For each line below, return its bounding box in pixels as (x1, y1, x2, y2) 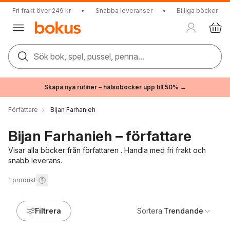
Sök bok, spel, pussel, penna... (33, 51, 144, 62)
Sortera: (137, 206, 164, 215)
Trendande (164, 206, 203, 215)
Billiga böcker (177, 7, 218, 14)
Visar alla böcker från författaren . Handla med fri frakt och (8, 146, 206, 155)
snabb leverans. (8, 156, 62, 165)
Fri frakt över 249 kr (12, 7, 71, 14)
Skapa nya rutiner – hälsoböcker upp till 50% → (44, 83, 186, 91)
